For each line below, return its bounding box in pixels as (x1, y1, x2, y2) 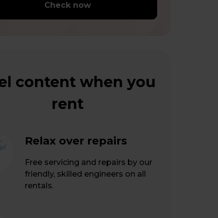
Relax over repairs (25, 134, 127, 147)
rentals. (25, 181, 54, 190)
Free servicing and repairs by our (25, 158, 152, 167)
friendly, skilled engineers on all (25, 169, 146, 179)
